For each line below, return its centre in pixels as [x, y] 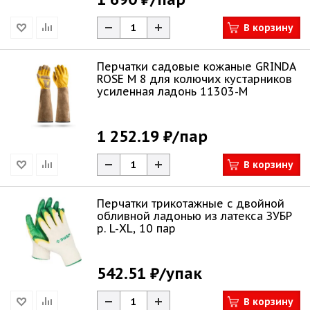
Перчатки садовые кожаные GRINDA [197, 66]
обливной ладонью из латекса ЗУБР [194, 216]
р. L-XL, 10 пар [136, 228]
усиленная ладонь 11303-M [172, 91]
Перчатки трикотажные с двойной [191, 203]
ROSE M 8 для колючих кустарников [194, 79]
